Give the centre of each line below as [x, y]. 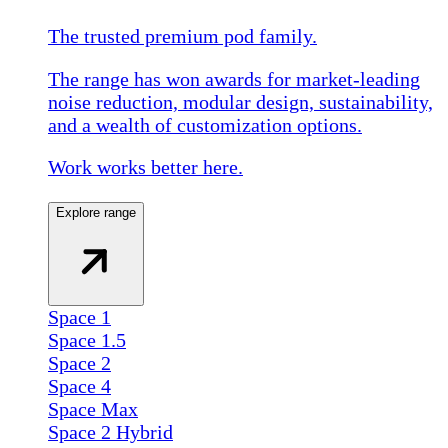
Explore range [96, 213]
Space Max [93, 409]
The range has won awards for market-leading [234, 78]
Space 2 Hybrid [110, 432]
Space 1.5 [87, 340]
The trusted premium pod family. [182, 35]
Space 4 [79, 386]
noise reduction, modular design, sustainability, [240, 101]
